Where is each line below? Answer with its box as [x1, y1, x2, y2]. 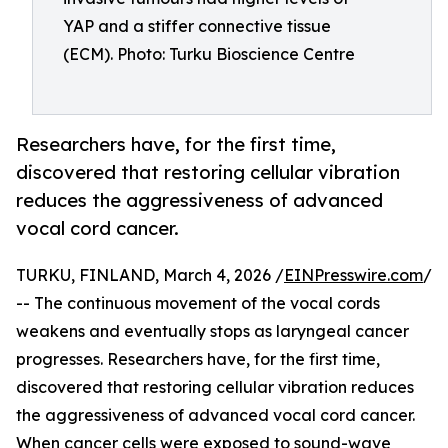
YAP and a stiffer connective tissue [63, 16, 331, 36]
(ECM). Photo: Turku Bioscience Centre [63, 44, 355, 64]
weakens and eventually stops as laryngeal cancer [16, 321, 409, 342]
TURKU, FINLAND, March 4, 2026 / [16, 265, 284, 286]
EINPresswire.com [284, 265, 423, 286]
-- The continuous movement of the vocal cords [16, 293, 380, 314]
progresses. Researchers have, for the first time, [16, 349, 380, 370]
